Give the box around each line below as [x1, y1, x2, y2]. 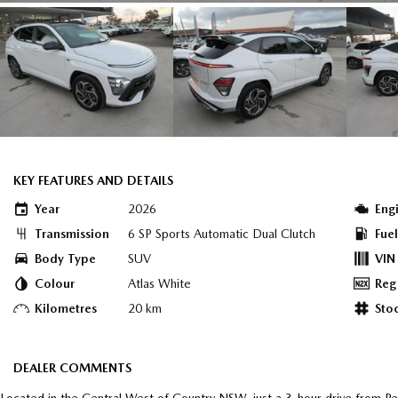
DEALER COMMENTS [13, 361, 131, 375]
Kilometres [35, 301, 97, 315]
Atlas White [128, 276, 191, 291]
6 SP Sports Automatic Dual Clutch [128, 227, 315, 241]
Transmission [35, 227, 109, 241]
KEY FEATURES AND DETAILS [13, 173, 173, 187]
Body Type [35, 251, 96, 266]
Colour [35, 276, 75, 291]
